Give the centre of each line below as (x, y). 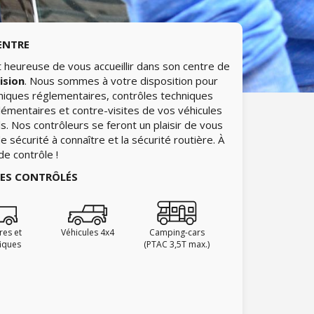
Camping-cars (177, 232)
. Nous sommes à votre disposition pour (121, 81)
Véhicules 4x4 (87, 232)
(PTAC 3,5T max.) (177, 244)
